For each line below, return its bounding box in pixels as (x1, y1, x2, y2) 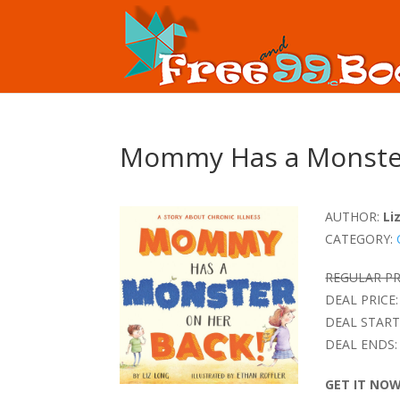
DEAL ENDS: (325, 336, 398, 353)
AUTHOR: (325, 208, 380, 225)
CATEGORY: (325, 230, 394, 247)
